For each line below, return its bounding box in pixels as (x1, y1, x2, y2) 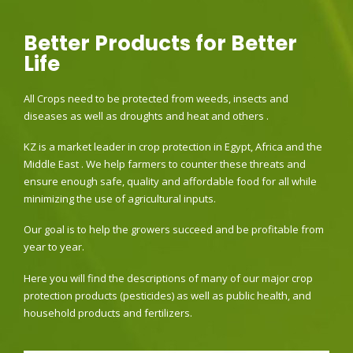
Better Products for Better (24, 28, 297, 58)
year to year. (24, 240, 84, 255)
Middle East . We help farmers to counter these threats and (24, 156, 306, 171)
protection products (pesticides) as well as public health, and (24, 288, 311, 303)
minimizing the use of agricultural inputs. (24, 191, 216, 206)
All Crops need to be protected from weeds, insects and (24, 91, 288, 106)
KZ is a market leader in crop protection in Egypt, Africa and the (24, 139, 322, 154)
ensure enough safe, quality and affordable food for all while (24, 173, 317, 188)
